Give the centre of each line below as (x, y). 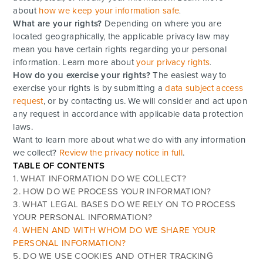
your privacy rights (173, 62)
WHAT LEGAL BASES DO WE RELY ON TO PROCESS (129, 204)
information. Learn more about (75, 62)
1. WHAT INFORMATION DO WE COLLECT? (100, 178)
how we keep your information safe (109, 10)
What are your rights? (58, 23)
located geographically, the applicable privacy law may (121, 36)
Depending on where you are (161, 23)
